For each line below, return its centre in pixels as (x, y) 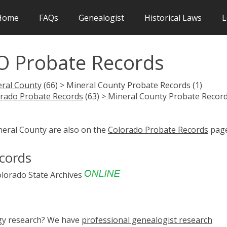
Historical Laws (173, 17)
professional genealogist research (147, 220)
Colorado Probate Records (158, 129)
